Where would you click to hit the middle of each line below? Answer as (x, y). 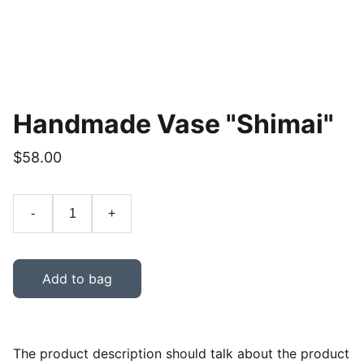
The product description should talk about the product (181, 353)
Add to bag (77, 279)
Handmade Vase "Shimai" (173, 124)
